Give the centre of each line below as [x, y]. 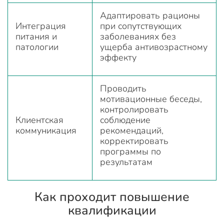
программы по [130, 151]
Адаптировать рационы [150, 15]
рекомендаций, [132, 130]
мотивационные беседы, [151, 99]
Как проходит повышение [112, 197]
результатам [126, 162]
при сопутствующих [141, 26]
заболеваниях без [138, 36]
